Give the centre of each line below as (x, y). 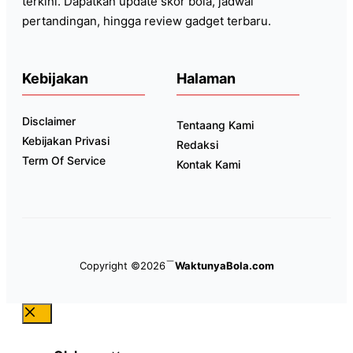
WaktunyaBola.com (224, 265)
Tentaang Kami (215, 124)
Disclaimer (49, 121)
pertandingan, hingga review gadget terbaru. (147, 20)
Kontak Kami (208, 164)
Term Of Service (64, 160)
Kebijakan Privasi (66, 140)
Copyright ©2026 (122, 265)
